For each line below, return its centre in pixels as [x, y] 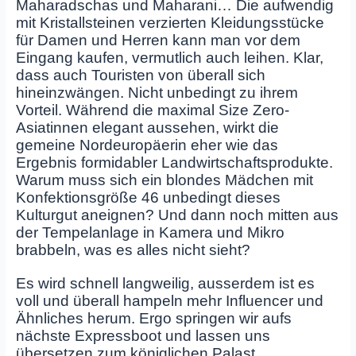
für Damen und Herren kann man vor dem [158, 40]
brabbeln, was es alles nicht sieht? [133, 250]
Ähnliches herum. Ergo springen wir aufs [153, 319]
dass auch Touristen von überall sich [140, 75]
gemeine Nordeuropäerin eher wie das [147, 145]
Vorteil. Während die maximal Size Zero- [152, 110]
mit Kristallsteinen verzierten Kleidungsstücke [170, 22]
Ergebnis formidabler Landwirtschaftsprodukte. [174, 162]
